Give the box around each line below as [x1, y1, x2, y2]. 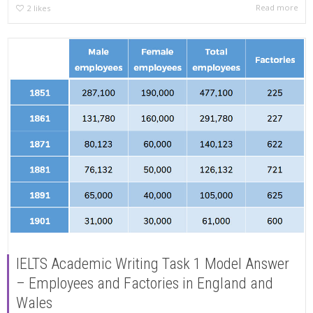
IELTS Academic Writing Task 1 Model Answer [16, 254, 289, 272]
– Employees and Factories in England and [16, 274, 273, 292]
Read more [256, 2, 298, 13]
